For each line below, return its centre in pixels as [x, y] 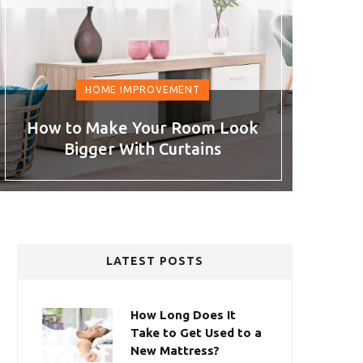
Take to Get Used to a [196, 333]
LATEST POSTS [155, 261]
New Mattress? [175, 350]
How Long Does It [183, 315]
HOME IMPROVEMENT [143, 90]
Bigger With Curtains [143, 149]
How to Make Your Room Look [143, 128]
